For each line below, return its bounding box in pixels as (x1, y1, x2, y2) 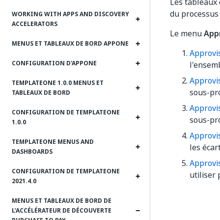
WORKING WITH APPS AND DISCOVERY (12, 10, 129, 19)
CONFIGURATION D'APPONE (12, 59, 97, 68)
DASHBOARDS (12, 147, 53, 156)
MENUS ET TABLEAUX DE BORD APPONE (12, 39, 129, 48)
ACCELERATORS (12, 20, 57, 28)
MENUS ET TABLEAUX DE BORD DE (12, 196, 111, 205)
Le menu (170, 27, 204, 39)
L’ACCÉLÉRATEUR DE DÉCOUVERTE (12, 206, 111, 215)
